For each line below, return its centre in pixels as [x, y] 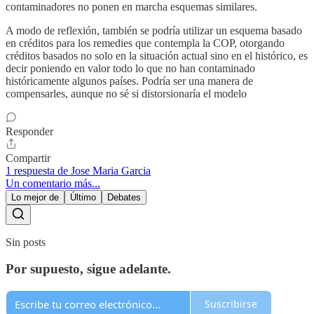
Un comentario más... [53, 183]
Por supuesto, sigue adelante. [88, 269]
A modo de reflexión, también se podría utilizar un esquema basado [154, 30]
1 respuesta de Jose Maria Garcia [78, 170]
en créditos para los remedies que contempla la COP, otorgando [145, 43]
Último [83, 197]
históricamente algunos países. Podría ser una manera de [129, 81]
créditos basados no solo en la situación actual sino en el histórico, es [157, 55]
